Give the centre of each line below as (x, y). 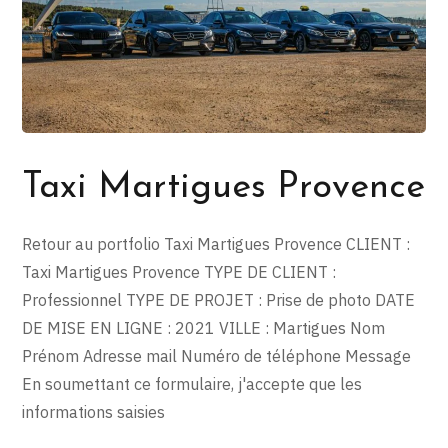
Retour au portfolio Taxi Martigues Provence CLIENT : (216, 243)
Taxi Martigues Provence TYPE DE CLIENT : (179, 271)
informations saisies (94, 411)
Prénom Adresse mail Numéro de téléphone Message (217, 355)
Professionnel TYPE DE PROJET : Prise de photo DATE (219, 299)
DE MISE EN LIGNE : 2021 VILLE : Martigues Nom (204, 327)
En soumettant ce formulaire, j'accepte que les (192, 383)
